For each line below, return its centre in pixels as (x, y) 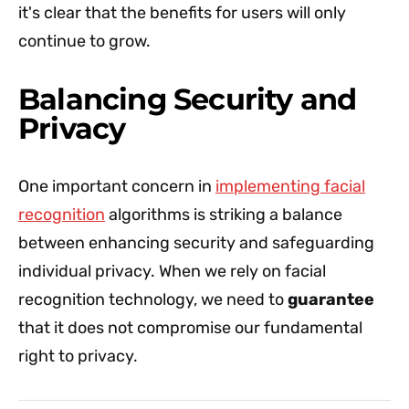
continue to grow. (84, 41)
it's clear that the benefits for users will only (182, 12)
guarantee (331, 299)
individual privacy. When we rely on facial (172, 271)
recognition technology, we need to (153, 299)
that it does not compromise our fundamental (190, 327)
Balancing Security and (188, 99)
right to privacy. (78, 356)
